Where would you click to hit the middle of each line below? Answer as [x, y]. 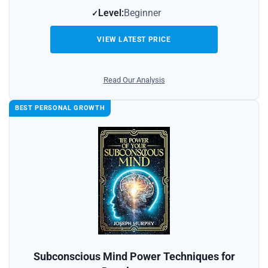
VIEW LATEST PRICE [134, 39]
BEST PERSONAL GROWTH [60, 108]
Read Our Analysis [134, 80]
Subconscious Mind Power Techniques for [134, 256]
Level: [111, 13]
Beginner [142, 13]
